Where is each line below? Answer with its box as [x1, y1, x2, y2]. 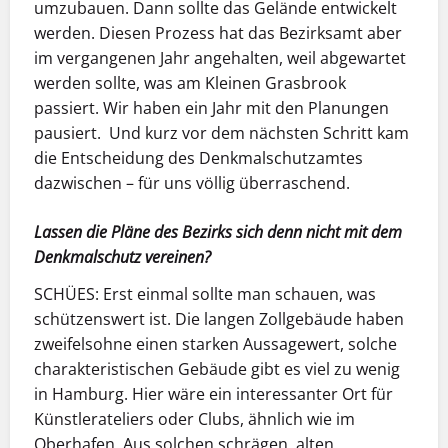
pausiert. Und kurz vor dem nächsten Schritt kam [34, 122, 409, 145]
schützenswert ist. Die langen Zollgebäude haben [34, 308, 404, 331]
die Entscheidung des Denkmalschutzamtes [34, 147, 363, 170]
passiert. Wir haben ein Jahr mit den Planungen [34, 97, 389, 120]
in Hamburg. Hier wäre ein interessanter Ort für [34, 383, 393, 406]
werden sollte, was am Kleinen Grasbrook [34, 72, 346, 95]
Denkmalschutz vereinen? [34, 246, 211, 269]
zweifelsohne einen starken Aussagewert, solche [34, 333, 397, 356]
